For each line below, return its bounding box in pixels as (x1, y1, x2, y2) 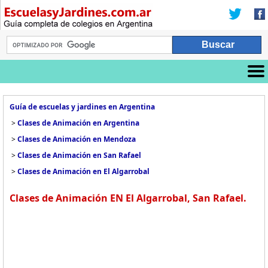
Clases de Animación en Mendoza (17, 134, 136, 144)
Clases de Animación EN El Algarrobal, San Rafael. (10, 191, 246, 205)
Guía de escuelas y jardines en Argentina (10, 102, 155, 112)
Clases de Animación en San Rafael (17, 150, 141, 160)
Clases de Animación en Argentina (17, 118, 139, 128)
